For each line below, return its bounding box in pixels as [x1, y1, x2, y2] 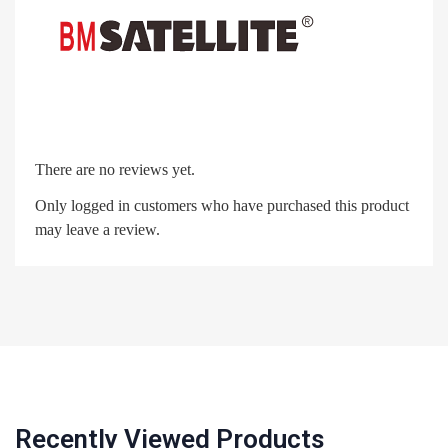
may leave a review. [35, 220, 160, 238]
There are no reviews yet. [35, 160, 195, 178]
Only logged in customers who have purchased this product [35, 196, 409, 214]
